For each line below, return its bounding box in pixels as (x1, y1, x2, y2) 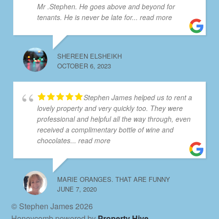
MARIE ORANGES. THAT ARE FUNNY (57, 174, 170, 184)
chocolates (37, 135, 70, 145)
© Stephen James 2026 (11, 200, 93, 212)
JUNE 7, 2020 (57, 184, 97, 194)
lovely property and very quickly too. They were (37, 103, 183, 113)
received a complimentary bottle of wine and (37, 124, 174, 134)
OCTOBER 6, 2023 (57, 61, 111, 70)
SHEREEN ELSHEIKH (57, 51, 122, 61)
